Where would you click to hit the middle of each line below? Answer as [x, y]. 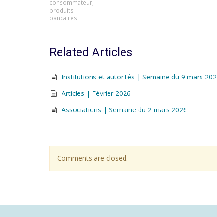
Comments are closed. [93, 158]
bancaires [63, 18]
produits [62, 10]
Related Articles [91, 52]
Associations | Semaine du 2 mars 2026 [124, 110]
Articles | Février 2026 [96, 93]
